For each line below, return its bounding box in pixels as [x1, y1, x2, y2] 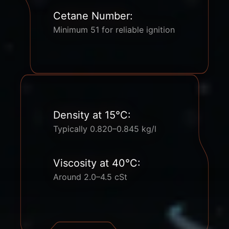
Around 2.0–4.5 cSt [53, 172, 127, 182]
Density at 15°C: [53, 109, 131, 121]
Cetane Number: [53, 10, 133, 22]
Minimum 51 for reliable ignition [53, 25, 175, 35]
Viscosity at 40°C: [53, 157, 141, 169]
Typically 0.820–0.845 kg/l [53, 124, 156, 134]
